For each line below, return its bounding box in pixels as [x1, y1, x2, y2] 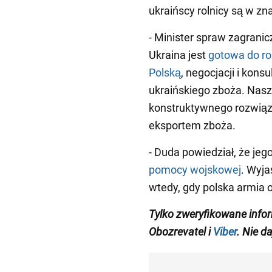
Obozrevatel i [149, 225, 213, 239]
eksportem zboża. [149, 119, 236, 132]
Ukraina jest [149, 49, 208, 62]
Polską [149, 66, 181, 80]
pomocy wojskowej [149, 163, 241, 177]
